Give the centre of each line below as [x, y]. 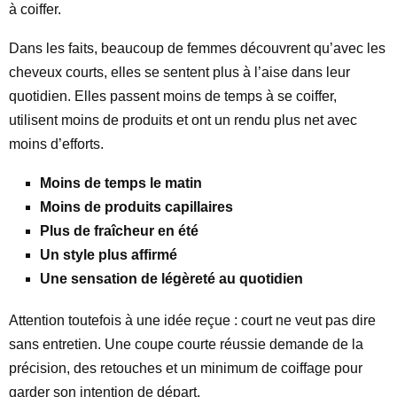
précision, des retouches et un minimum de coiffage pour [186, 368]
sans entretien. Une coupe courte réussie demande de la [186, 344]
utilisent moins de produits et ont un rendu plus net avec [183, 120]
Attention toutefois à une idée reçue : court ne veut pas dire [192, 320]
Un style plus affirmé [109, 254]
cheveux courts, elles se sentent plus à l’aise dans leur [179, 72]
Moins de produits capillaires [136, 206]
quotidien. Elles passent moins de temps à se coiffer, [173, 96]
